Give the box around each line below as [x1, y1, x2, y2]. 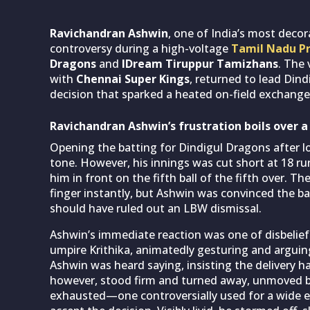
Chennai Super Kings [76, 71, 190, 86]
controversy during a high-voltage [50, 40, 231, 56]
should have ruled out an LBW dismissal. [50, 200, 262, 216]
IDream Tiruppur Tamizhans [122, 55, 278, 71]
